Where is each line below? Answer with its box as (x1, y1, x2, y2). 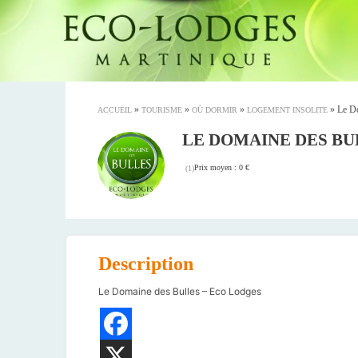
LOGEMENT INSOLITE (247, 105, 328, 114)
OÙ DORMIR (192, 105, 237, 114)
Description (98, 253, 193, 274)
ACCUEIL (97, 105, 132, 114)
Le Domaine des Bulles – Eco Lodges (98, 284, 261, 297)
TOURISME (141, 105, 182, 114)
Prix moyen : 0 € (194, 162, 250, 172)
